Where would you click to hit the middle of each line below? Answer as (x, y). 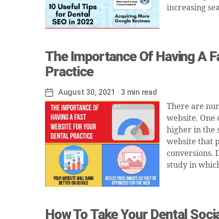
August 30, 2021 (87, 92)
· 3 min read (136, 92)
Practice (69, 72)
